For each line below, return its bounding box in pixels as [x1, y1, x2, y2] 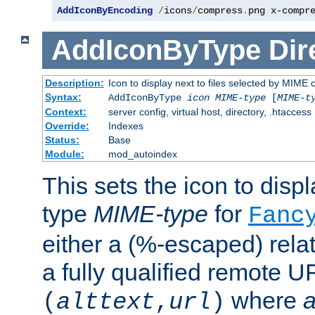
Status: [44, 134, 79, 146]
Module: [44, 148, 84, 160]
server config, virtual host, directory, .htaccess [108, 105, 311, 117]
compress [198, 5, 243, 17]
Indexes [108, 120, 143, 131]
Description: [44, 77, 104, 89]
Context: [44, 105, 86, 117]
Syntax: [44, 91, 82, 103]
